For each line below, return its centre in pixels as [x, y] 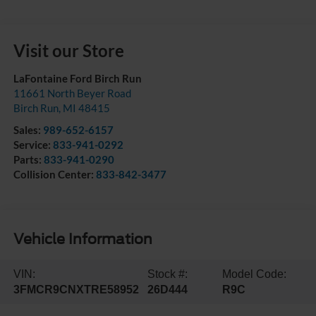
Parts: [28, 160]
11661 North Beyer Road [72, 93]
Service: [33, 145]
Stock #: [168, 274]
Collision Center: [54, 175]
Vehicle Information [83, 239]
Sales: [28, 130]
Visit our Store [68, 51]
